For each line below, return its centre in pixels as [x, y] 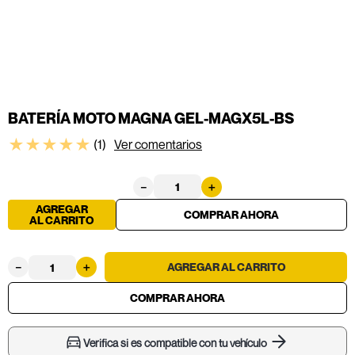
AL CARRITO [62, 219]
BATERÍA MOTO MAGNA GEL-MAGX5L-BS [151, 118]
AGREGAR [61, 208]
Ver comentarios [158, 144]
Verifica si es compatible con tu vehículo [175, 342]
